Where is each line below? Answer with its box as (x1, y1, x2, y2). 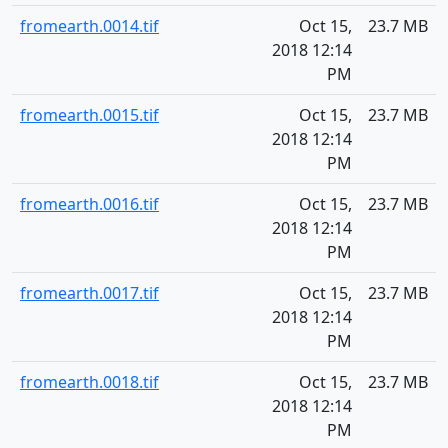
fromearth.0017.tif (20, 282, 159, 304)
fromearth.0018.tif (20, 371, 159, 393)
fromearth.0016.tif (20, 193, 159, 215)
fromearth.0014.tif (20, 15, 159, 37)
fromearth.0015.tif (20, 104, 159, 126)
